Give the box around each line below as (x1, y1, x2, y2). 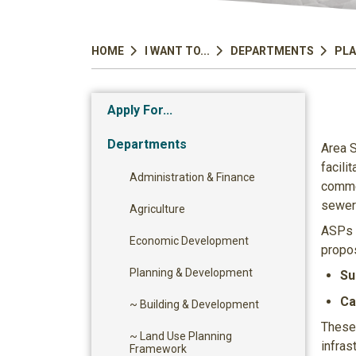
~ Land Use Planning (130, 330, 232, 342)
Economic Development (130, 234, 249, 247)
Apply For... (107, 103, 172, 118)
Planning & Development (130, 266, 253, 279)
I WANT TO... (145, 44, 210, 57)
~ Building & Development (130, 298, 259, 311)
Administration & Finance (130, 171, 255, 184)
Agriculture (130, 203, 185, 215)
